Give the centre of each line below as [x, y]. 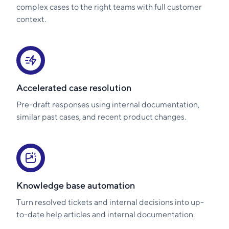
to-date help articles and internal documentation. [106, 214]
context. [31, 19]
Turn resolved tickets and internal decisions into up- [110, 202]
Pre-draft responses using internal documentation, [108, 104]
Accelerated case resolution [74, 87]
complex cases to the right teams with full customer [109, 7]
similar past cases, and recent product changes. [101, 117]
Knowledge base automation [76, 185]
